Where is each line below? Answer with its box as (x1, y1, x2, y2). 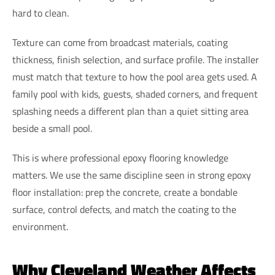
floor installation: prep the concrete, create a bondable (12, 185, 238, 200)
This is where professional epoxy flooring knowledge (12, 150, 228, 166)
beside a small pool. (12, 121, 92, 136)
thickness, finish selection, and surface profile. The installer (12, 52, 259, 68)
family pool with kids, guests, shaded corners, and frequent (12, 87, 258, 102)
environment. (12, 219, 68, 234)
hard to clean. (12, 6, 69, 21)
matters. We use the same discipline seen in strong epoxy (12, 168, 251, 183)
